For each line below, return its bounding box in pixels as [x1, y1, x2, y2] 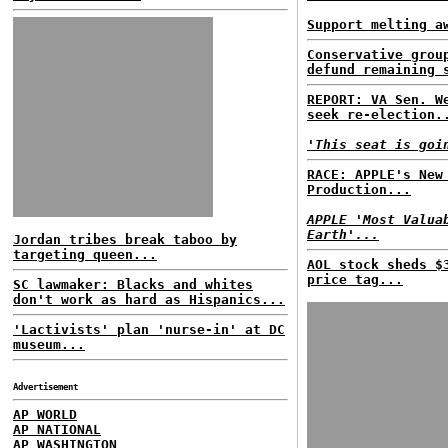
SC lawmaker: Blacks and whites [13, 277, 253, 292]
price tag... [307, 272, 403, 287]
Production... [307, 182, 411, 197]
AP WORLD [13, 407, 77, 422]
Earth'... [307, 227, 379, 242]
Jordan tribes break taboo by [13, 232, 237, 247]
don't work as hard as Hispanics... [13, 292, 285, 307]
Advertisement [13, 382, 78, 392]
